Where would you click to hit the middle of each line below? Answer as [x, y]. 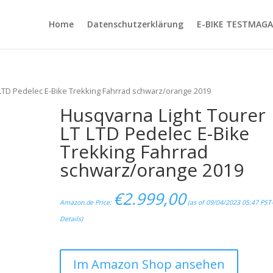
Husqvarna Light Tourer [163, 115]
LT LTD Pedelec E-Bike [155, 133]
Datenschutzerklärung [135, 24]
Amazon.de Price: [87, 202]
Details [71, 218]
